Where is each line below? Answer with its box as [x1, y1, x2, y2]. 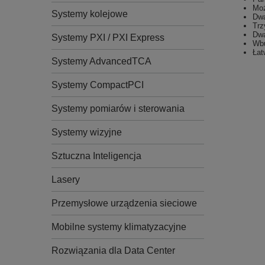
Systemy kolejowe [51, 9, 128, 19]
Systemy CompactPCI [51, 80, 144, 90]
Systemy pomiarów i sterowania [51, 104, 185, 114]
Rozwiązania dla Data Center [51, 245, 175, 256]
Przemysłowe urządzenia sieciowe [51, 198, 197, 208]
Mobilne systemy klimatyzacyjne [51, 222, 186, 232]
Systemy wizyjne [51, 127, 122, 137]
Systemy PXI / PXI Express [51, 33, 164, 43]
